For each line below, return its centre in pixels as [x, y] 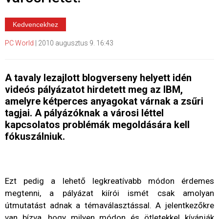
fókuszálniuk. [35, 137]
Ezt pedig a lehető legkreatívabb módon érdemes [109, 181]
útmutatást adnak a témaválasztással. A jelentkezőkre [109, 206]
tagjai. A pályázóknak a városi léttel [84, 113]
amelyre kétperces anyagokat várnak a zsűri [104, 101]
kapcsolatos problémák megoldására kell [97, 125]
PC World [19, 43]
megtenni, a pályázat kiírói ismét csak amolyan [109, 193]
